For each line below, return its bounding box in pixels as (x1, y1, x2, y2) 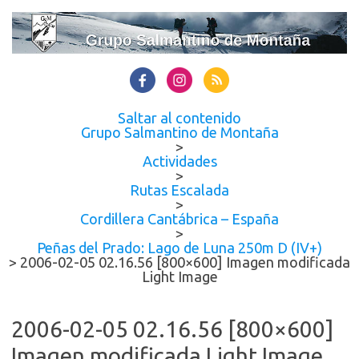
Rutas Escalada (130, 182, 229, 199)
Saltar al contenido (118, 110, 241, 127)
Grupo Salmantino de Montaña (80, 124, 279, 141)
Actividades (142, 153, 217, 170)
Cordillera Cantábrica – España (80, 211, 279, 228)
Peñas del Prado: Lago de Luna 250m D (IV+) (37, 240, 322, 256)
